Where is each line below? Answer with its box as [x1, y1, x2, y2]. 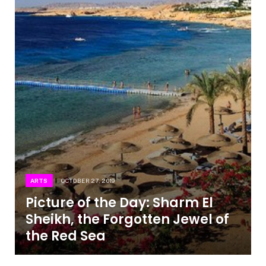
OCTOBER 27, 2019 [61, 176, 115, 184]
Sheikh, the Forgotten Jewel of [25, 210, 229, 229]
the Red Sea [25, 226, 106, 245]
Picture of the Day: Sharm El [25, 193, 213, 212]
